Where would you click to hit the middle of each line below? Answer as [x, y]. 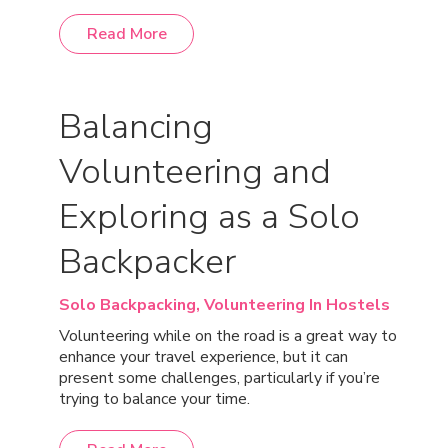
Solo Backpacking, [131, 305]
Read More [126, 34]
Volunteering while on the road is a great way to [228, 336]
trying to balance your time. [154, 399]
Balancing [136, 126]
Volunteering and [195, 171]
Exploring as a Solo [209, 216]
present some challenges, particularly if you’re [219, 378]
